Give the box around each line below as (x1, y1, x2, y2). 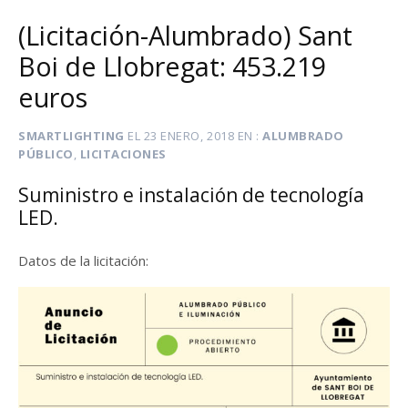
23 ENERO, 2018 (143, 127, 235, 145)
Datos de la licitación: (18, 250, 148, 270)
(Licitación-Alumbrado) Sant (18, 17, 352, 54)
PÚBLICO (18, 146, 74, 163)
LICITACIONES (79, 146, 167, 163)
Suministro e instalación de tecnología (18, 181, 364, 208)
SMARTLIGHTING (18, 127, 125, 145)
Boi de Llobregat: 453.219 (18, 48, 326, 85)
